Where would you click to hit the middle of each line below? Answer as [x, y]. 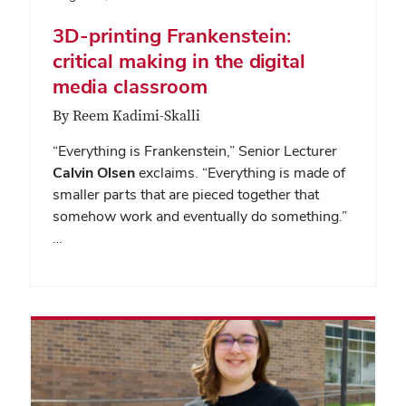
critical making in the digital [179, 60]
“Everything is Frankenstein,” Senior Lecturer [195, 150]
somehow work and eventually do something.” [200, 216]
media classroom [133, 86]
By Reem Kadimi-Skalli [126, 116]
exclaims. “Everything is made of [240, 172]
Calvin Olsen [94, 172]
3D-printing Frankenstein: [172, 35]
